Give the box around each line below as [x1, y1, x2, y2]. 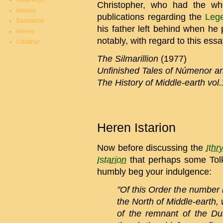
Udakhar [16, 38, 40, 45]
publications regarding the [97, 12, 205, 22]
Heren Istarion [97, 120, 176, 135]
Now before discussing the [97, 142, 206, 153]
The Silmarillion [97, 54, 158, 64]
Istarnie [16, 7, 36, 14]
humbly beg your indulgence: [97, 166, 212, 177]
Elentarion [16, 17, 44, 24]
